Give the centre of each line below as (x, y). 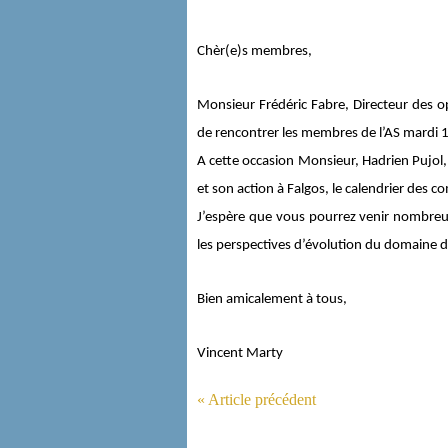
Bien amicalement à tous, (272, 299)
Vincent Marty (240, 353)
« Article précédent (256, 399)
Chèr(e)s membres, (254, 51)
